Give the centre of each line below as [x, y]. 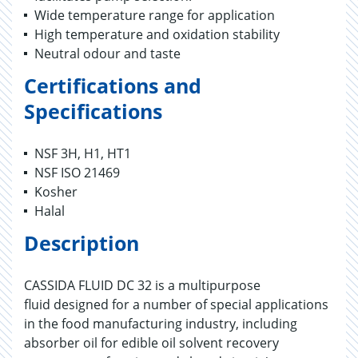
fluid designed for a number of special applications [176, 304]
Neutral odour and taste [107, 54]
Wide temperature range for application [155, 15]
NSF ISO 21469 [77, 173]
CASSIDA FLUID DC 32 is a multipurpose [142, 285]
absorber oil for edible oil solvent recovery [151, 343]
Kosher [56, 192]
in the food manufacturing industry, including [161, 324]
